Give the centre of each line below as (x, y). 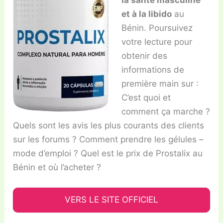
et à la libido (146, 14)
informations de (153, 69)
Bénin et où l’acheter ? (57, 167)
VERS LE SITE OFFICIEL (111, 199)
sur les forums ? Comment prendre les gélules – (109, 139)
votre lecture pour (157, 42)
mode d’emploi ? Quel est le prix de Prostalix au (108, 153)
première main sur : (160, 83)
